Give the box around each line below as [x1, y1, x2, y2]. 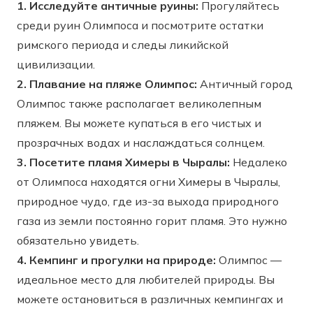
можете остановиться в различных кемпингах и [17, 292, 283, 306]
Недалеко [230, 155, 287, 169]
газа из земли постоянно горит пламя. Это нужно [17, 214, 287, 228]
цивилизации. [17, 57, 95, 71]
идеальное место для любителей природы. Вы [17, 272, 275, 286]
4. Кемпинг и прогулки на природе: [17, 253, 216, 267]
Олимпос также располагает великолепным [17, 96, 261, 110]
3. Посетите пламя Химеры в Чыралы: [17, 155, 230, 169]
